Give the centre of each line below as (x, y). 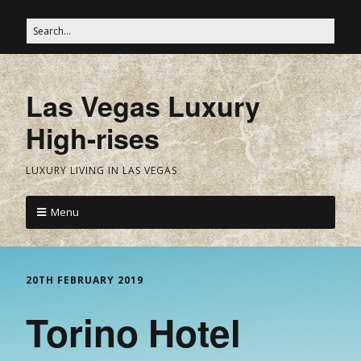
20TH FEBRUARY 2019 (85, 280)
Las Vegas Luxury (143, 106)
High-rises (93, 138)
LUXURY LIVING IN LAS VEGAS (102, 170)
